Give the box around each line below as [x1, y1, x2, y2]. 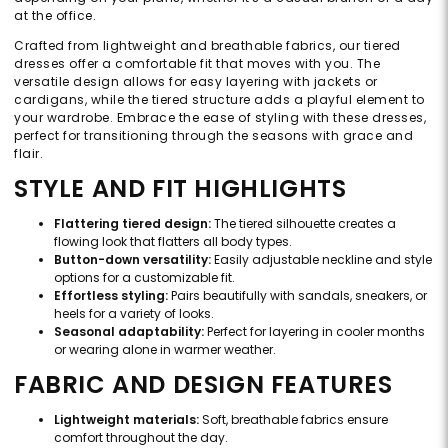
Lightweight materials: [54, 410, 199, 428]
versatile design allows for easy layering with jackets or [14, 72, 378, 90]
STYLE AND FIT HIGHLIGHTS [14, 171, 347, 205]
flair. [14, 144, 43, 162]
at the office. [14, 6, 96, 24]
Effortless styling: [54, 286, 168, 304]
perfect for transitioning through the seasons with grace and [14, 126, 413, 144]
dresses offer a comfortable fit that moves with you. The [14, 54, 380, 72]
